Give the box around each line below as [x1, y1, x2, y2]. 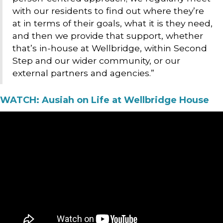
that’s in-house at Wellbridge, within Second [12, 42, 207, 53]
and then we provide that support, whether [12, 30, 203, 41]
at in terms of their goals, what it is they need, [12, 17, 213, 28]
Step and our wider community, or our [12, 55, 180, 66]
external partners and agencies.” [12, 67, 154, 78]
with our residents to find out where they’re [12, 5, 204, 16]
